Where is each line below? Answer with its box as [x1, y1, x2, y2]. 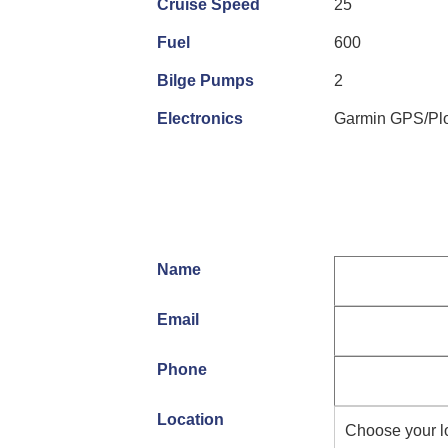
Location [157, 410, 224, 428]
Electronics [157, 109, 243, 127]
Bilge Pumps [157, 71, 254, 89]
